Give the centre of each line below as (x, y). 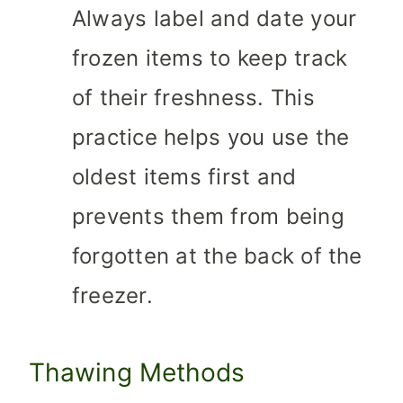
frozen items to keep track (210, 58)
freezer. (112, 296)
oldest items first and (184, 177)
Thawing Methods (137, 373)
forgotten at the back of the (217, 256)
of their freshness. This (193, 98)
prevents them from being (208, 217)
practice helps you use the (211, 138)
